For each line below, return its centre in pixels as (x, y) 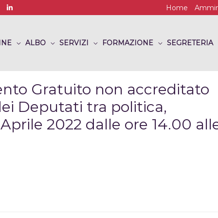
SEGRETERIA (190, 43)
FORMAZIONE (128, 43)
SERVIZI (74, 43)
